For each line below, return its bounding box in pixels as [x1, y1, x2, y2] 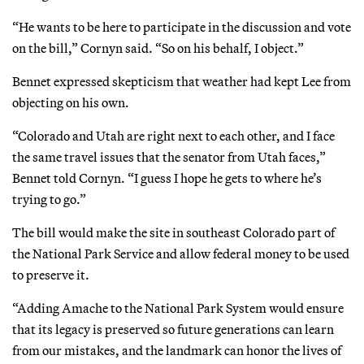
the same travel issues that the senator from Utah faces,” [12, 148, 326, 165]
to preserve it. [12, 266, 89, 283]
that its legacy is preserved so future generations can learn [12, 320, 334, 337]
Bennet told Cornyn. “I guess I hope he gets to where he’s [12, 169, 322, 186]
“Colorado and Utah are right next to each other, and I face [12, 127, 335, 144]
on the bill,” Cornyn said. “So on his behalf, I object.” [12, 39, 304, 56]
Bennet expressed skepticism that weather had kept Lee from [12, 72, 351, 89]
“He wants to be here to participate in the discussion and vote [12, 18, 351, 35]
